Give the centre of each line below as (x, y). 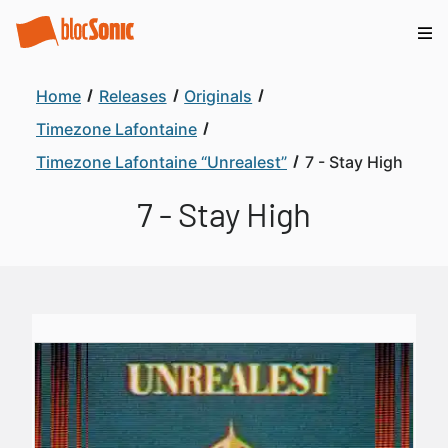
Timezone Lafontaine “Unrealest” (161, 162)
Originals (218, 96)
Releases (132, 96)
